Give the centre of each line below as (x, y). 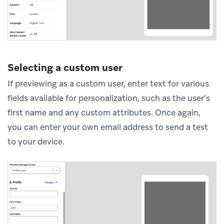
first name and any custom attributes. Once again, (104, 113)
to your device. (36, 142)
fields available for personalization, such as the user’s (109, 98)
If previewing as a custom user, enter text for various (108, 84)
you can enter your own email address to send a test (108, 127)
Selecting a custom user (65, 68)
